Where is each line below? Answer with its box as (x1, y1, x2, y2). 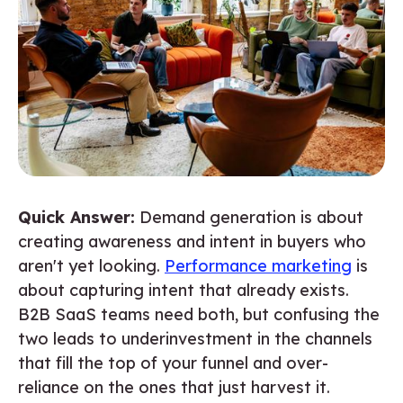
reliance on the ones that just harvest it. (18, 376, 330, 398)
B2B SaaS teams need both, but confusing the (18, 303, 380, 325)
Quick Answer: (18, 206, 135, 228)
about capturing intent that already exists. (18, 279, 349, 300)
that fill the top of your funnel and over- (18, 352, 328, 373)
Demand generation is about (135, 206, 363, 228)
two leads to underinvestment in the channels (18, 327, 372, 349)
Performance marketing (165, 255, 352, 276)
